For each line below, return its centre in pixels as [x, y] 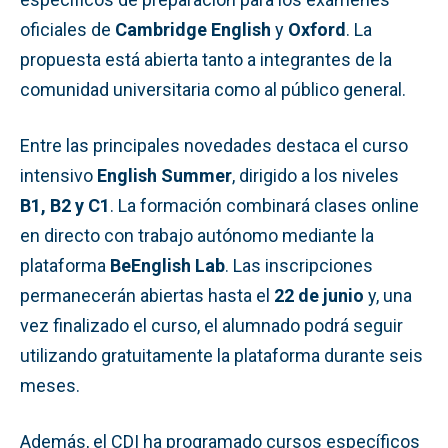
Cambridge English [193, 29]
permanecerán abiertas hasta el [147, 295]
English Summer [164, 175]
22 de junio [319, 295]
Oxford [317, 29]
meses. [50, 385]
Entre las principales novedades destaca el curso [214, 145]
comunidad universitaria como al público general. [213, 89]
